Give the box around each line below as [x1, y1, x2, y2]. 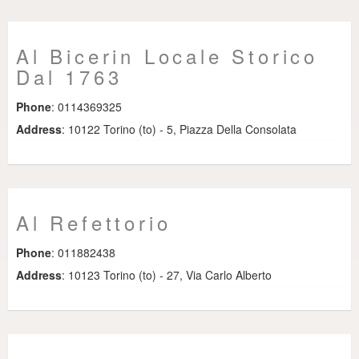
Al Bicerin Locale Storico [16, 42, 318, 70]
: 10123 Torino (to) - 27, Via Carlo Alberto [62, 267, 272, 283]
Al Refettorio [16, 208, 171, 236]
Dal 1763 [16, 63, 123, 91]
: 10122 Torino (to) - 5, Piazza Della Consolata [62, 121, 296, 137]
